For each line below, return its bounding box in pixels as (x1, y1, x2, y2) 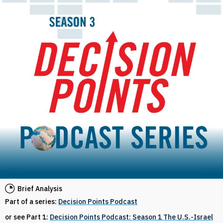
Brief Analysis (17, 184, 62, 193)
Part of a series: (5, 197, 58, 206)
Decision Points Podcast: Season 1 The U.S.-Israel (50, 213, 213, 222)
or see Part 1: (5, 213, 50, 222)
